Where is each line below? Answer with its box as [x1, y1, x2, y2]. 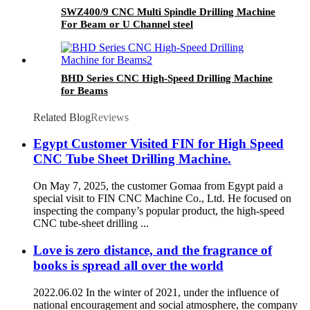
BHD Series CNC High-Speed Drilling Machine [61, 72, 273, 84]
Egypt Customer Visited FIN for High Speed [33, 136, 284, 152]
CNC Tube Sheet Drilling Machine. [33, 152, 231, 167]
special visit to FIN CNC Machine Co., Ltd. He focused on [33, 192, 291, 205]
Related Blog [33, 111, 91, 123]
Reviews [91, 111, 129, 123]
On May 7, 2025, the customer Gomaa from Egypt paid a [33, 180, 283, 192]
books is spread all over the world [33, 257, 224, 273]
